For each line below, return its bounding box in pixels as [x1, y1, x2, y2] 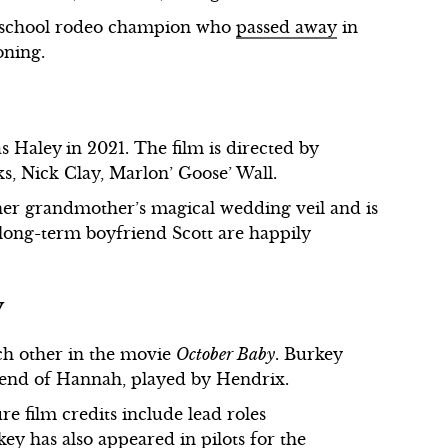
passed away [236, 17, 338, 37]
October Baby [176, 344, 276, 364]
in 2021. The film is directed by [66, 138, 320, 158]
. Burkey [275, 344, 344, 364]
